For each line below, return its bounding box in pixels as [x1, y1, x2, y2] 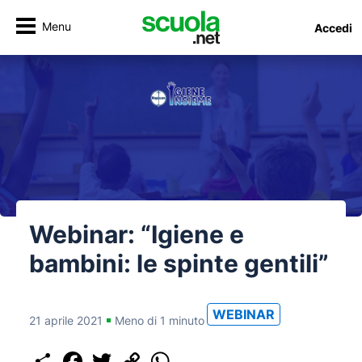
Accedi [314, 20, 352, 35]
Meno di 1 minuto [115, 314, 204, 327]
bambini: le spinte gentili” [29, 249, 329, 278]
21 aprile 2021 [29, 314, 103, 327]
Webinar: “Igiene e [29, 220, 244, 249]
